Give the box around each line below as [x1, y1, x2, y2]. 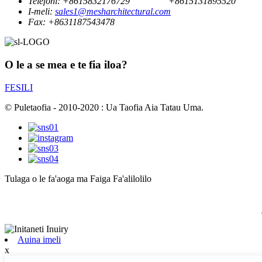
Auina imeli [18, 234, 61, 244]
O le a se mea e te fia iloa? [5, 58, 127, 71]
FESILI [5, 82, 33, 92]
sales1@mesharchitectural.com [55, 6, 171, 17]
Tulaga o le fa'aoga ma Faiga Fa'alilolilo [5, 173, 151, 184]
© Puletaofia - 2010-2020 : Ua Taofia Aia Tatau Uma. [5, 102, 204, 112]
